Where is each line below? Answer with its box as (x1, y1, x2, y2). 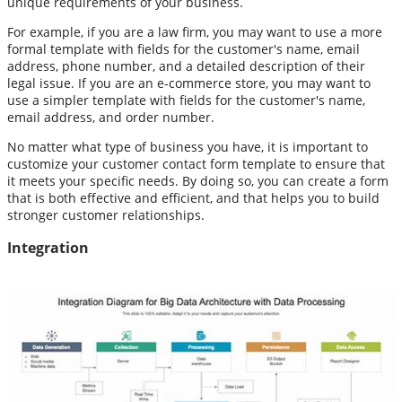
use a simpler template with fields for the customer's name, (7, 91, 365, 109)
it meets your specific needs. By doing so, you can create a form (7, 171, 389, 189)
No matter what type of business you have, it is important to (7, 137, 368, 155)
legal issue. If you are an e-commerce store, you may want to (7, 74, 371, 92)
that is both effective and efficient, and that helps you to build (7, 188, 380, 206)
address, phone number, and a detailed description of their (7, 57, 365, 74)
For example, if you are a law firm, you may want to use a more (7, 22, 382, 40)
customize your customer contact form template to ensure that (7, 154, 385, 172)
